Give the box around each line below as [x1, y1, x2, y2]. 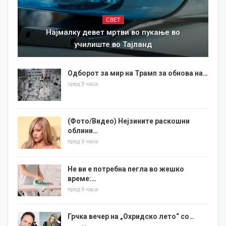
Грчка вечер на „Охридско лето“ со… [68, 212, 194, 221]
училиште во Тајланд [74, 40, 152, 49]
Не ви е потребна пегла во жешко [68, 164, 184, 173]
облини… [68, 127, 98, 135]
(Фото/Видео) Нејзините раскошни [68, 117, 190, 126]
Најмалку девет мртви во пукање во [46, 28, 180, 37]
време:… [68, 174, 96, 183]
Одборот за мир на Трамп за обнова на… [68, 69, 208, 78]
